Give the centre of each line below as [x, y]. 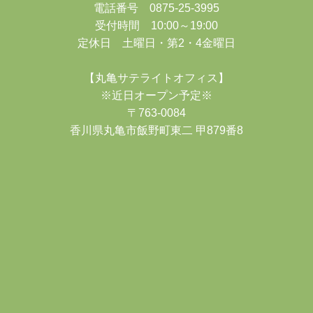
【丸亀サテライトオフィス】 [156, 77]
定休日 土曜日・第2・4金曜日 [156, 42]
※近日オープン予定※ [156, 95]
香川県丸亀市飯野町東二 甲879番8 [156, 130]
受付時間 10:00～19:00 [156, 25]
